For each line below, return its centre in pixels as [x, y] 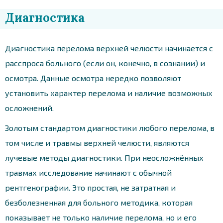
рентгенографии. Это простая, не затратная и [90, 187]
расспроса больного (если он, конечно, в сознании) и [105, 63]
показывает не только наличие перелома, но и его [101, 217]
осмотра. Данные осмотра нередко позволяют [93, 78]
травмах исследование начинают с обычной [88, 172]
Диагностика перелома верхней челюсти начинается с [109, 48]
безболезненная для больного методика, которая [99, 202]
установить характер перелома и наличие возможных [109, 93]
